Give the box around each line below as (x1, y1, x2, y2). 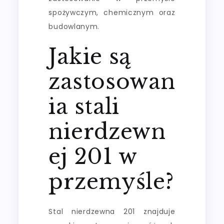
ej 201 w (48, 143, 137, 169)
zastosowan (48, 68, 175, 94)
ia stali (48, 93, 120, 119)
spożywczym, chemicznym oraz (48, 7, 175, 17)
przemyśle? (48, 168, 174, 194)
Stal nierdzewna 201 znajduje (48, 206, 175, 216)
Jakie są (48, 43, 131, 69)
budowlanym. (48, 21, 100, 31)
